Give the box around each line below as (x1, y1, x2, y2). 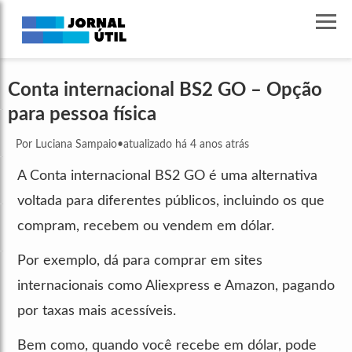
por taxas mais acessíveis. (17, 303, 176, 318)
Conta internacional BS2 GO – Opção (8, 80, 322, 100)
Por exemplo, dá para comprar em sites (17, 253, 262, 268)
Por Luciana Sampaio (16, 138, 117, 150)
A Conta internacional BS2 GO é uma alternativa (17, 168, 317, 183)
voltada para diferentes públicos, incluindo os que (17, 193, 324, 208)
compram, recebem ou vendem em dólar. (17, 218, 274, 233)
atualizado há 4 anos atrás (123, 138, 249, 150)
